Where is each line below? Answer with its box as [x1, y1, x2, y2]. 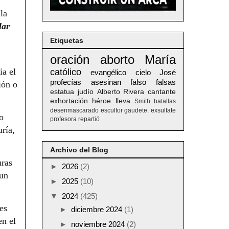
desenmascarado [50, 107, 99, 114]
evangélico [90, 68, 127, 77]
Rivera [123, 88, 145, 96]
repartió [78, 116, 100, 123]
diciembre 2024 [71, 204, 124, 214]
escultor [100, 107, 123, 114]
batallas [154, 98, 176, 105]
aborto [100, 53, 134, 67]
